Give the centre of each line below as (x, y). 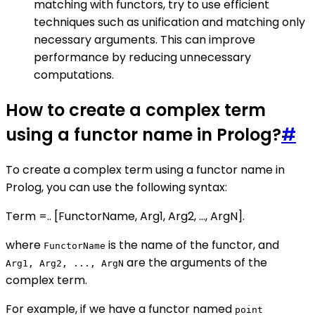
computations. (74, 75)
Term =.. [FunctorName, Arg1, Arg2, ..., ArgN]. (125, 216)
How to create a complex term (136, 110)
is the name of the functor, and (192, 245)
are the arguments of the (195, 262)
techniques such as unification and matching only (169, 22)
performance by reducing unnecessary (142, 57)
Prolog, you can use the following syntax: (116, 187)
